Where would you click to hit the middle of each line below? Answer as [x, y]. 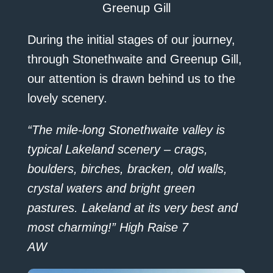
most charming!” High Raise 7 [108, 227]
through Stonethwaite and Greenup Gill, [134, 59]
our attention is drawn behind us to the [131, 78]
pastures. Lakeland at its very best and [132, 207]
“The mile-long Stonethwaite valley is [126, 129]
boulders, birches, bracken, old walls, [127, 168]
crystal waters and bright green [111, 188]
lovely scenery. [67, 98]
